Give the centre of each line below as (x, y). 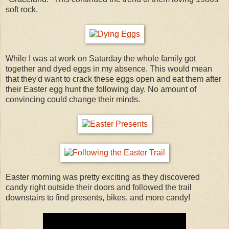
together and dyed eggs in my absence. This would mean (109, 68)
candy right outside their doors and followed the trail (99, 187)
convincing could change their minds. (73, 99)
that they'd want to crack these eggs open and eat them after (113, 79)
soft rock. (22, 9)
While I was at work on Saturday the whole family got (101, 58)
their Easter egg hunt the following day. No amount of (101, 89)
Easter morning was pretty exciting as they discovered (103, 177)
